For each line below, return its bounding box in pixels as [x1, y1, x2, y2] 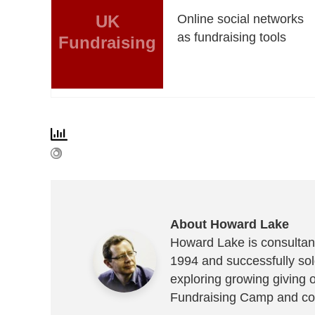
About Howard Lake [170, 217, 289, 231]
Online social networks [177, 11, 304, 26]
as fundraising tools [177, 30, 287, 44]
